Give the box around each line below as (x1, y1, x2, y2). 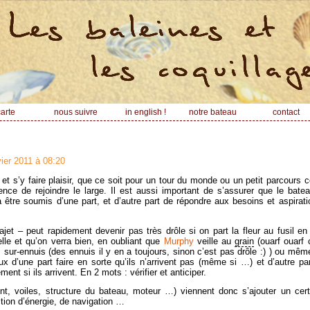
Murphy (163, 235, 194, 246)
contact (273, 107, 300, 117)
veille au (193, 235, 235, 246)
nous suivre (53, 107, 98, 117)
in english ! (125, 107, 167, 117)
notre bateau (188, 107, 237, 117)
